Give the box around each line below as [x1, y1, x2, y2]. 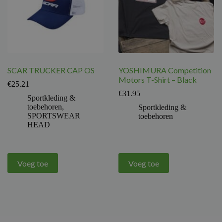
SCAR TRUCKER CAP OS [7, 65, 95, 75]
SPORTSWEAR [27, 111, 80, 120]
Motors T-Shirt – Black [118, 75, 197, 85]
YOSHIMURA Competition [118, 65, 211, 75]
